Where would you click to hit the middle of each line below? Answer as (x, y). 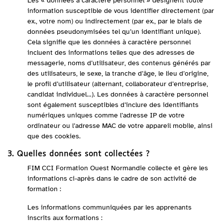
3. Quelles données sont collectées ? (79, 154)
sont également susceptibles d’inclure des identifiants (113, 105)
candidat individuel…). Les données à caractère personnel (118, 94)
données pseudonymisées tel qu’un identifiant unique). (114, 32)
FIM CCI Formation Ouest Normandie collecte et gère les (118, 168)
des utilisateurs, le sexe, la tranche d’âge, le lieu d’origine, (118, 73)
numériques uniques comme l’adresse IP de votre (106, 115)
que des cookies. (54, 136)
